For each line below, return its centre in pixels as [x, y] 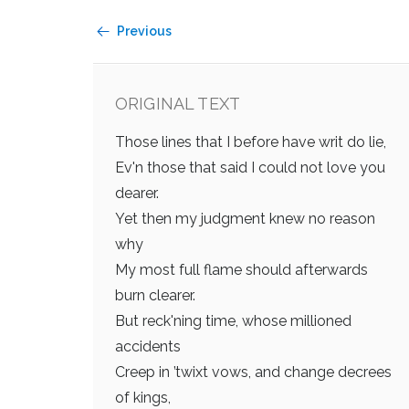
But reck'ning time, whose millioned [233, 321]
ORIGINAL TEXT [178, 104]
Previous [144, 31]
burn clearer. [155, 295]
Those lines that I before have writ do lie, [251, 142]
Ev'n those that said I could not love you [250, 168]
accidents [148, 346]
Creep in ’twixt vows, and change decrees [253, 372]
